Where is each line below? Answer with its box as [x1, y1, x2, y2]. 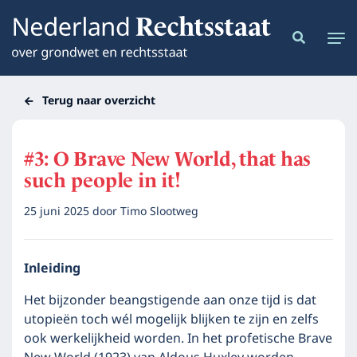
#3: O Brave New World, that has [24, 147, 312, 171]
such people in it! [24, 169, 181, 192]
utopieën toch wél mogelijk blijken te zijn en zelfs [24, 309, 319, 330]
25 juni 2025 [24, 202, 92, 221]
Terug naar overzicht [41, 92, 155, 110]
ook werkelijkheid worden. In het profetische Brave [24, 328, 332, 349]
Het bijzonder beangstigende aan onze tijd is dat [24, 290, 316, 311]
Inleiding [24, 258, 80, 279]
